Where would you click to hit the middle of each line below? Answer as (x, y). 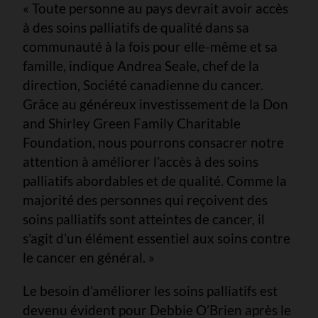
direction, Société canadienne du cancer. (143, 84)
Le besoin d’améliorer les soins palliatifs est (150, 290)
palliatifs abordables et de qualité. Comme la (155, 180)
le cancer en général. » (89, 257)
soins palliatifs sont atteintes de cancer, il (144, 219)
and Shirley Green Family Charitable (132, 123)
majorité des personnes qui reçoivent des (145, 199)
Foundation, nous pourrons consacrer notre (153, 142)
